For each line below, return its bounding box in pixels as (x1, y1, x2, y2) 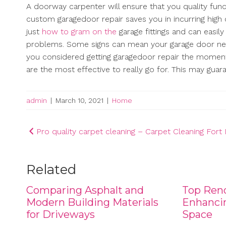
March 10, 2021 (55, 96, 103, 105)
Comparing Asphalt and (26, 184, 144, 197)
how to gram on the (42, 27, 117, 37)
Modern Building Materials (26, 196, 158, 209)
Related (26, 161, 76, 178)
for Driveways (26, 208, 95, 221)
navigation (26, 141, 101, 158)
